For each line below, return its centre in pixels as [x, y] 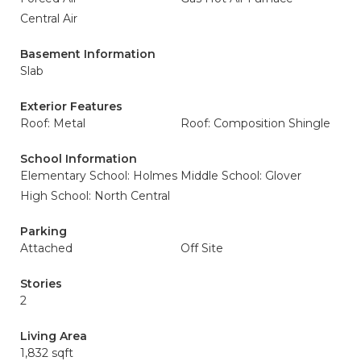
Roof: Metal [53, 123]
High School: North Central [95, 196]
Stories [41, 284]
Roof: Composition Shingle [255, 123]
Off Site [202, 248]
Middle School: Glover [241, 176]
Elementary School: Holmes [99, 176]
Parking [44, 231]
